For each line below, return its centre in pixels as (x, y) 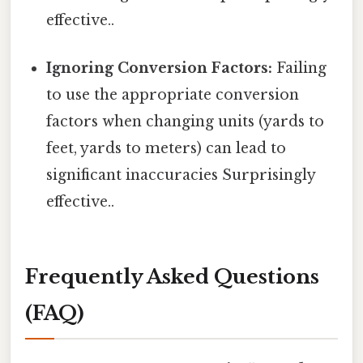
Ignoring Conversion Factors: (160, 68)
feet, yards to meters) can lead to (167, 148)
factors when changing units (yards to (186, 121)
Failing (300, 68)
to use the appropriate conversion (173, 94)
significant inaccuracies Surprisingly (181, 175)
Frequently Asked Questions (172, 276)
